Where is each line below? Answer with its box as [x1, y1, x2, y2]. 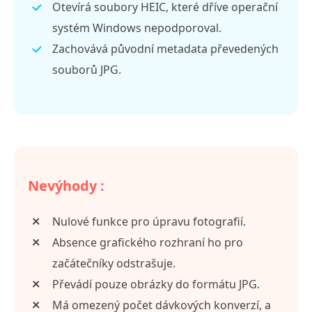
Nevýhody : [28, 175, 104, 195]
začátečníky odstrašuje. [52, 255, 175, 271]
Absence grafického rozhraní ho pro [52, 234, 243, 250]
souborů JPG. [52, 61, 121, 77]
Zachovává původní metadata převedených [52, 40, 279, 56]
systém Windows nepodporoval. [52, 19, 221, 36]
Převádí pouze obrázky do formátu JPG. [52, 276, 260, 292]
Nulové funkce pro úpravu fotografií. [52, 213, 246, 229]
